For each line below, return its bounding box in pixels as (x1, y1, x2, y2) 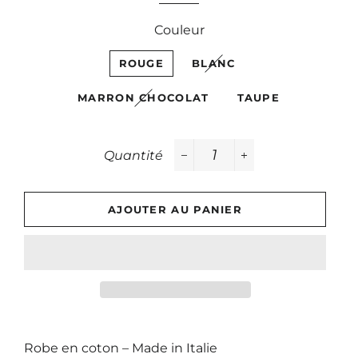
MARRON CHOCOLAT (78, 91, 209, 104)
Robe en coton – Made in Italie (24, 340, 217, 356)
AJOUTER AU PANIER (107, 203, 243, 216)
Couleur (153, 22, 205, 38)
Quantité (104, 148, 163, 163)
